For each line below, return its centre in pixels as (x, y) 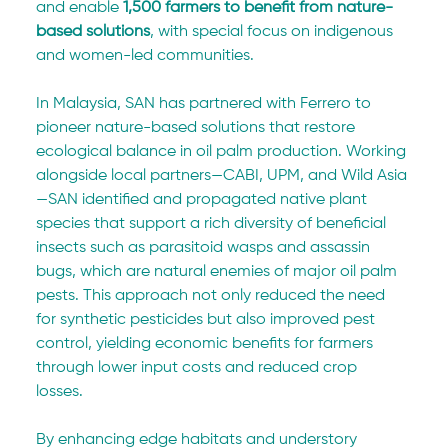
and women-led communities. (145, 56)
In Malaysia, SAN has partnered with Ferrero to (206, 104)
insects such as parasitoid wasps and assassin (205, 248)
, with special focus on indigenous (274, 32)
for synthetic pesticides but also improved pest (208, 320)
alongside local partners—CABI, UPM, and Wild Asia (222, 176)
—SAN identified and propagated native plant (204, 200)
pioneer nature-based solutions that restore (198, 128)
